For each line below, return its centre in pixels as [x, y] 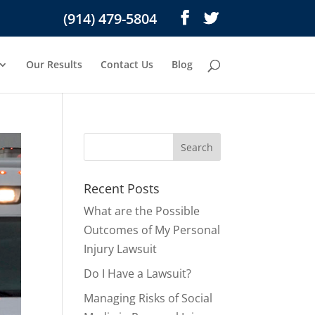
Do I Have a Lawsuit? [138, 274]
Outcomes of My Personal [152, 230]
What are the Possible [142, 211]
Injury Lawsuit [121, 249]
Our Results [54, 64]
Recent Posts [122, 188]
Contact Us [127, 64]
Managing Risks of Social [148, 298]
